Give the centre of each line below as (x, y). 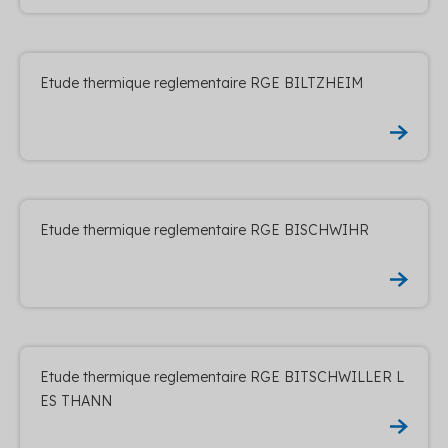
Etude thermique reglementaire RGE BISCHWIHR (204, 229)
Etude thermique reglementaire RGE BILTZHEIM (201, 82)
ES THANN (76, 400)
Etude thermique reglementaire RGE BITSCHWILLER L (222, 376)
